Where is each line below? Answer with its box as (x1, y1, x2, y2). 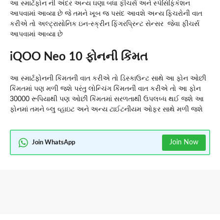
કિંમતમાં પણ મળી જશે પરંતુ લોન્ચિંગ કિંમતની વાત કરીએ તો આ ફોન (10, 85, 201, 93)
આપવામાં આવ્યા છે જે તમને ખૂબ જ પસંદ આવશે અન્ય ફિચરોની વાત (10, 10, 202, 18)
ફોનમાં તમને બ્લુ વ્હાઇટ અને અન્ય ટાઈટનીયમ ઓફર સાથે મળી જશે (10, 106, 203, 113)
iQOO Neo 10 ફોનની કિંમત (10, 51, 148, 63)
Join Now (169, 138, 198, 146)
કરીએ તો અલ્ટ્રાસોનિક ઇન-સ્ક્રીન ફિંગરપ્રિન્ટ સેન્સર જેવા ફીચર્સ (10, 21, 199, 28)
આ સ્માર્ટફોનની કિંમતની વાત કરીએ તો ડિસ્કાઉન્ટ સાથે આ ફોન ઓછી (10, 75, 206, 82)
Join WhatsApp (32, 139, 75, 146)
